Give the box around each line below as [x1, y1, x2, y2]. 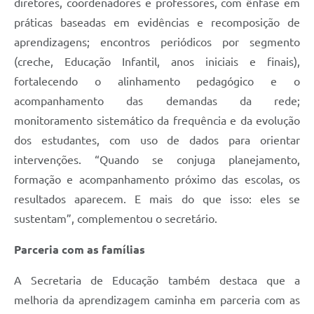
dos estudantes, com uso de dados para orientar [14, 134, 300, 147]
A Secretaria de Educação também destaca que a [14, 274, 300, 287]
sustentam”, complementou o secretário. [14, 212, 217, 226]
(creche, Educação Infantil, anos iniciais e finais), [14, 55, 300, 69]
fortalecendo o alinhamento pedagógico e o [14, 75, 300, 88]
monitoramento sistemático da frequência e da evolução [14, 114, 300, 128]
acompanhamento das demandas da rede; [14, 95, 300, 108]
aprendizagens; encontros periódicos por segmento [14, 36, 300, 49]
